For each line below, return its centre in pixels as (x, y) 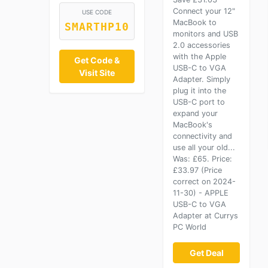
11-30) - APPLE (201, 193)
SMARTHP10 (97, 27)
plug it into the (200, 91)
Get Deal (206, 253)
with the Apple (200, 57)
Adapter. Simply (202, 79)
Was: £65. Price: (202, 159)
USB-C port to (199, 102)
